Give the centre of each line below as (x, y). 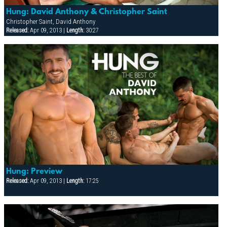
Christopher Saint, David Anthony (50, 21)
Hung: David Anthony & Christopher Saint (86, 12)
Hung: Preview (34, 172)
